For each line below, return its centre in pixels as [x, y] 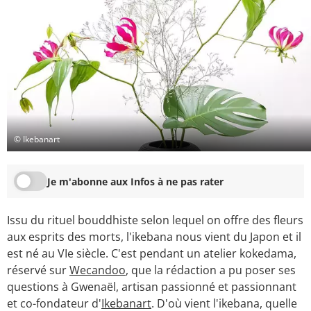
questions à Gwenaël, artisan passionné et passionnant [152, 287]
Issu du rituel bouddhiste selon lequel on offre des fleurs [155, 220]
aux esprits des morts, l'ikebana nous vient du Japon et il [154, 237]
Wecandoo [98, 270]
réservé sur [38, 270]
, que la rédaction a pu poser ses [211, 270]
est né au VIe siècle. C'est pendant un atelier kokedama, [152, 254]
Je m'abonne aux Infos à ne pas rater [135, 181]
